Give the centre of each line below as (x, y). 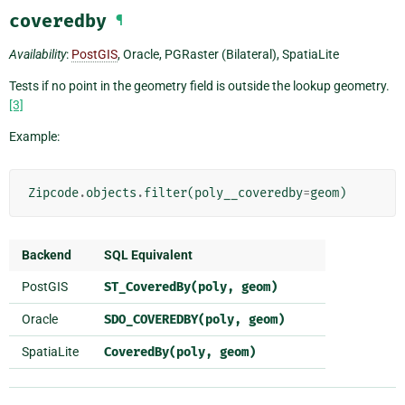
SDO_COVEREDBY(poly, (173, 320)
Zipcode (53, 193)
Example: (34, 137)
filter (165, 193)
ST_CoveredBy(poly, (169, 287)
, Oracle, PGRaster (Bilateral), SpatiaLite (228, 55)
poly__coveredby (249, 193)
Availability (38, 55)
